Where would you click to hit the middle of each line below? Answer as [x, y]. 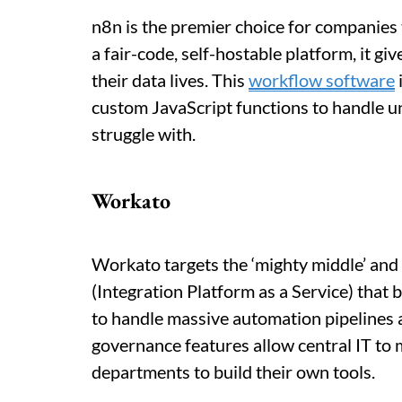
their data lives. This [170, 80]
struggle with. [144, 134]
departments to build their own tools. [233, 371]
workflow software [322, 80]
